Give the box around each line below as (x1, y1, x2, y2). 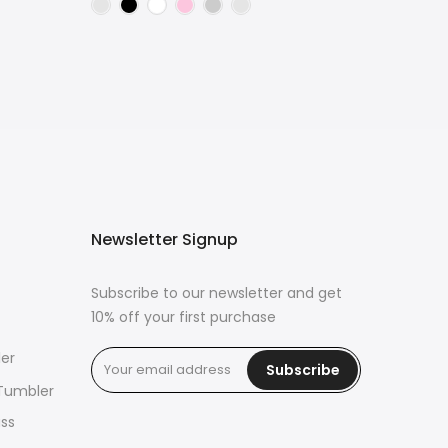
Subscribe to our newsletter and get (91, 283, 342, 304)
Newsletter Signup (91, 228, 238, 252)
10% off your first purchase (91, 307, 276, 328)
